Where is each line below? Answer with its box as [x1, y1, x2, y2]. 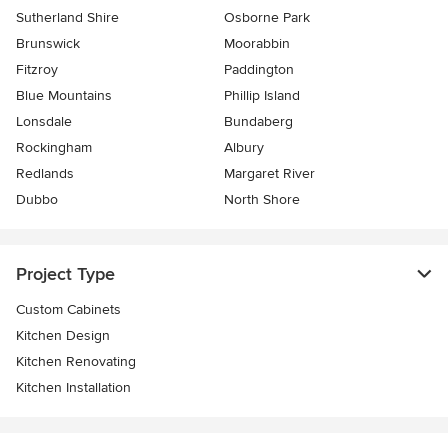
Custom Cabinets [16, 300, 121, 318]
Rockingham [16, 138, 92, 156]
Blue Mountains [16, 86, 112, 104]
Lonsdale [16, 112, 72, 130]
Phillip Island [224, 86, 300, 104]
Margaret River [224, 164, 315, 182]
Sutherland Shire [16, 8, 119, 26]
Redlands [16, 164, 74, 182]
